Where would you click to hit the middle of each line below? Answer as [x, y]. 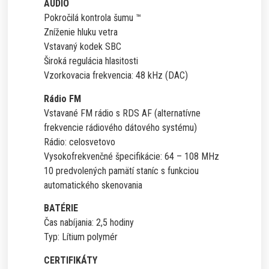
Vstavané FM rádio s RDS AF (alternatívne [122, 113]
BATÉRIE [61, 208]
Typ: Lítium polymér [81, 237]
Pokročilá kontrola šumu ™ [93, 18]
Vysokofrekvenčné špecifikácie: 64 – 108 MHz [132, 156]
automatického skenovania [93, 185]
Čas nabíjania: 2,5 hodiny [89, 223]
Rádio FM [63, 98]
